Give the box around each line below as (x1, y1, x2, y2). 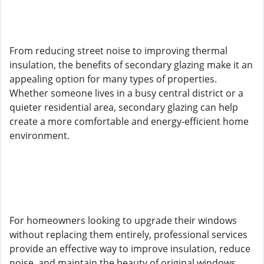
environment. (9, 129, 70, 142)
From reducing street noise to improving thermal (9, 44, 227, 57)
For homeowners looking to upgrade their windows (9, 214, 237, 227)
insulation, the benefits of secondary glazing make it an (9, 58, 253, 71)
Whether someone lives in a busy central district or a (9, 87, 243, 100)
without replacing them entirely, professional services (9, 228, 247, 241)
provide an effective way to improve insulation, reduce (9, 242, 250, 255)
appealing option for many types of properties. (9, 72, 217, 85)
